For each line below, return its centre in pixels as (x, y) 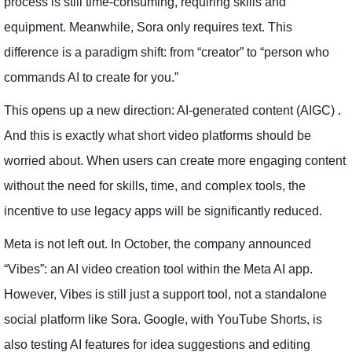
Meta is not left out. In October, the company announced (158, 244)
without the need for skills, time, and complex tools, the (155, 186)
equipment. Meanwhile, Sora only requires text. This (148, 27)
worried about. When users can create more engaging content (175, 161)
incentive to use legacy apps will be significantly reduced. (163, 211)
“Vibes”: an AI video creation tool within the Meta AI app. (158, 269)
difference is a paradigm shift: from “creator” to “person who (167, 53)
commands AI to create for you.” (91, 78)
